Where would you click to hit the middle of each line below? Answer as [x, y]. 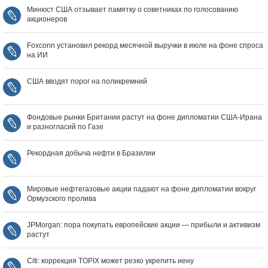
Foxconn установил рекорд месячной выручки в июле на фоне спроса [145, 46]
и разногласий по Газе [65, 127]
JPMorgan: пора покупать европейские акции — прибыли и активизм [144, 225]
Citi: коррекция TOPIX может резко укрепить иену [110, 261]
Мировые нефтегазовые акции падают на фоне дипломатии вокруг [141, 189]
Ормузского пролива [62, 199]
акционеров [47, 19]
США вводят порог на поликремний [87, 82]
